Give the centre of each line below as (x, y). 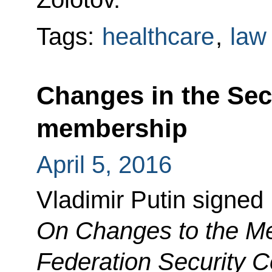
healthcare (158, 37)
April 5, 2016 (104, 165)
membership (112, 129)
